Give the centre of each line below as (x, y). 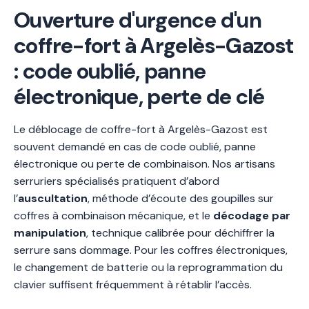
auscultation (53, 198)
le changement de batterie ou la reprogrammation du (148, 267)
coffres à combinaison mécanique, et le (113, 215)
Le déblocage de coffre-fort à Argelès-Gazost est (141, 129)
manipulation (50, 232)
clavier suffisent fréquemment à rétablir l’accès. (133, 284)
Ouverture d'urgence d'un (138, 20)
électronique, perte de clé (139, 97)
